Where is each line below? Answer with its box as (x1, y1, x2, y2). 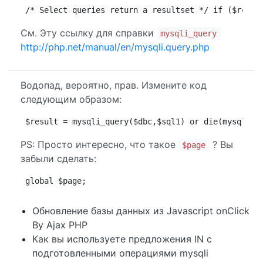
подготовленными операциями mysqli (32, 247, 208, 259)
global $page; (25, 176, 86, 186)
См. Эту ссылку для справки (21, 27, 157, 39)
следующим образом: (21, 93, 122, 105)
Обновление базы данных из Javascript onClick (32, 205, 249, 217)
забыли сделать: (21, 153, 96, 164)
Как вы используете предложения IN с (32, 233, 212, 245)
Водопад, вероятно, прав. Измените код (21, 79, 207, 91)
